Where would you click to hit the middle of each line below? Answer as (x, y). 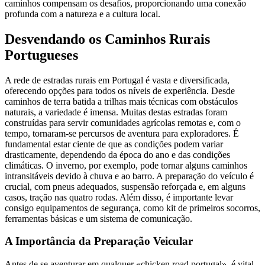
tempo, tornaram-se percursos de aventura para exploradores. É (122, 133)
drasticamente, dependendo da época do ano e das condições (117, 154)
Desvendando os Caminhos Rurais (107, 39)
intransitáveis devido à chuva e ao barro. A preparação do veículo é (129, 176)
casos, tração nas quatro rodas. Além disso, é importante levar (119, 197)
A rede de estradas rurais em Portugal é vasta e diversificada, (117, 80)
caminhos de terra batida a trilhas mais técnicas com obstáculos (121, 101)
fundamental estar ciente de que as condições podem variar (114, 144)
